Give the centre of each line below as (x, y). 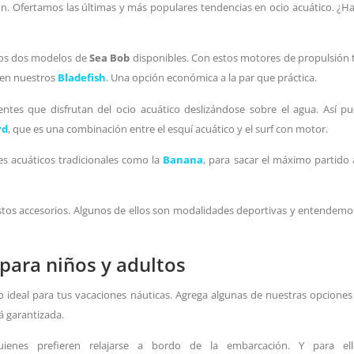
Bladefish (82, 78)
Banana (183, 159)
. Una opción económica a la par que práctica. (211, 78)
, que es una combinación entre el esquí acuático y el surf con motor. (168, 128)
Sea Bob (109, 58)
